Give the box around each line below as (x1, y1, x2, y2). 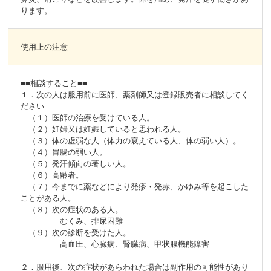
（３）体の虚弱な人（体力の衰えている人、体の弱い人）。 (21, 136, 241, 146)
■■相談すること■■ (21, 79, 88, 88)
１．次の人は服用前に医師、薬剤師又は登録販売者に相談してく (21, 90, 249, 100)
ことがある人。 (21, 194, 76, 203)
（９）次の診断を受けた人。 (21, 228, 131, 238)
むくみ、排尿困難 (21, 217, 123, 226)
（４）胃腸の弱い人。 (21, 148, 108, 157)
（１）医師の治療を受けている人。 (21, 113, 155, 123)
